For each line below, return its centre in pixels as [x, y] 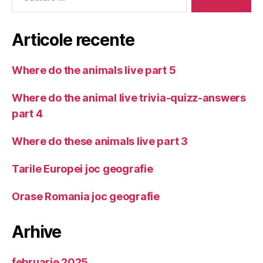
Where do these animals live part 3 [100, 141]
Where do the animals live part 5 [94, 70]
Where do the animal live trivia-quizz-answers [129, 97]
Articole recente [73, 40]
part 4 [27, 113]
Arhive [37, 232]
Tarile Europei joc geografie [82, 168]
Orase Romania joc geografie [86, 196]
